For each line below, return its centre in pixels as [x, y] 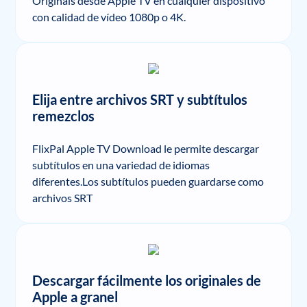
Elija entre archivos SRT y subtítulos [140, 99]
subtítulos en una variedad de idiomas [121, 165]
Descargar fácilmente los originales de [147, 280]
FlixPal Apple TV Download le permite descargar [146, 148]
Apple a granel [75, 297]
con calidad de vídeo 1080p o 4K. [109, 17]
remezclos [64, 116]
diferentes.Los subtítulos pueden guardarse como [148, 181]
